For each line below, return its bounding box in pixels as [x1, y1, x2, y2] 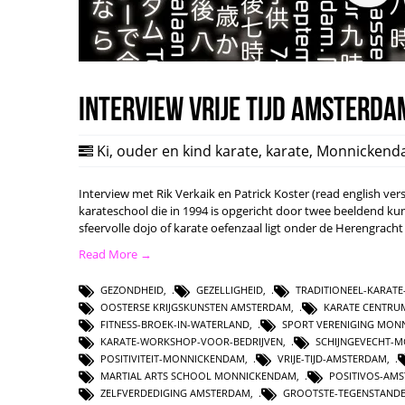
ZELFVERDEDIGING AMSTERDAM [100, 386, 250, 400]
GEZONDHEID [100, 283, 164, 297]
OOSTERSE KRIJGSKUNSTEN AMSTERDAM [100, 300, 291, 315]
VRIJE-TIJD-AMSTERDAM [278, 352, 387, 366]
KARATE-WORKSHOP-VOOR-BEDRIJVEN [100, 334, 283, 349]
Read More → [79, 246, 152, 262]
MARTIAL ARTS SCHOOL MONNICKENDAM [100, 369, 297, 383]
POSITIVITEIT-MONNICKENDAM [100, 352, 245, 366]
